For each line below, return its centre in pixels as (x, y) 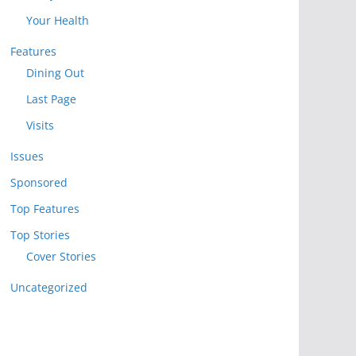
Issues (27, 157)
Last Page (51, 99)
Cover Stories (61, 257)
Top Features (45, 209)
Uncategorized (49, 288)
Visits (40, 126)
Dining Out (55, 73)
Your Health (58, 21)
